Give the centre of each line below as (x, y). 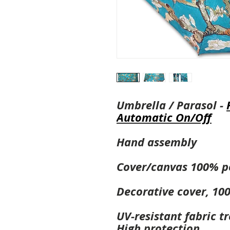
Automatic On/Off (164, 118)
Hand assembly (157, 142)
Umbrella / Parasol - (171, 105)
